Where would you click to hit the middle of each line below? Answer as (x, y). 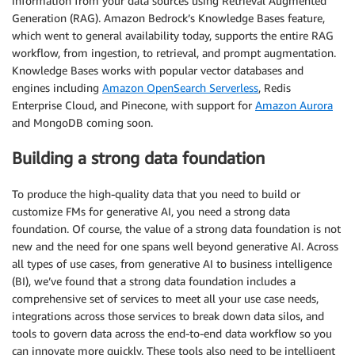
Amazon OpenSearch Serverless (180, 87)
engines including (57, 87)
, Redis (275, 87)
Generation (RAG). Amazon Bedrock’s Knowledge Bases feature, (168, 17)
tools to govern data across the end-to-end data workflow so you (172, 333)
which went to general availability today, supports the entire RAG (173, 35)
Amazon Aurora (294, 105)
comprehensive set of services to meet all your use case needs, (165, 298)
